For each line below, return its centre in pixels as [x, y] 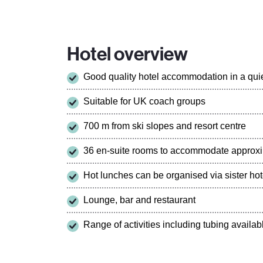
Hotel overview [127, 54]
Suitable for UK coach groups [144, 101]
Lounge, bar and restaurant [139, 200]
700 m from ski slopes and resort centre [165, 126]
